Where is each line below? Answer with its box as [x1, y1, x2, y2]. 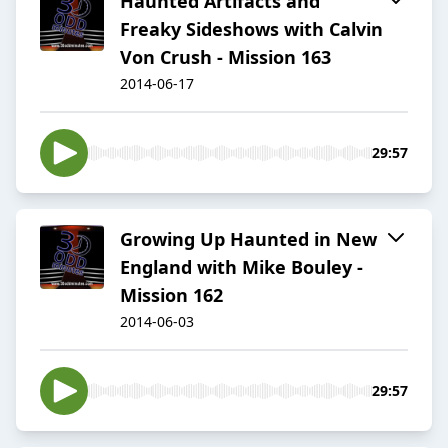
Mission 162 [120, 283, 223, 308]
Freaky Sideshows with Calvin [120, 17, 383, 42]
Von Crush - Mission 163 [120, 45, 331, 70]
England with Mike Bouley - [120, 255, 363, 280]
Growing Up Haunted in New [120, 227, 377, 252]
